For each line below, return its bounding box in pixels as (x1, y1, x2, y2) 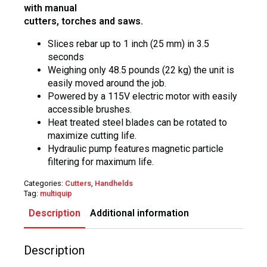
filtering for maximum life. (48, 156, 154, 167)
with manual (24, 2, 77, 14)
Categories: (24, 178, 65, 188)
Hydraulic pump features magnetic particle (48, 142, 223, 154)
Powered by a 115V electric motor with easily (48, 90, 237, 102)
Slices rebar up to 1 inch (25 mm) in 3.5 (48, 38, 209, 49)
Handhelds (95, 178, 133, 188)
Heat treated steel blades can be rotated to (48, 116, 227, 128)
